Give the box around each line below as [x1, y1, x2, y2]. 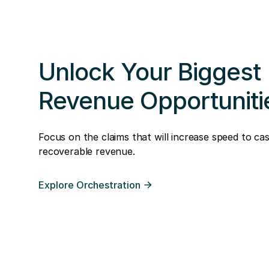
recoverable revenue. [38, 145, 135, 157]
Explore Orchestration [38, 178, 141, 191]
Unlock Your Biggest [38, 57, 261, 86]
